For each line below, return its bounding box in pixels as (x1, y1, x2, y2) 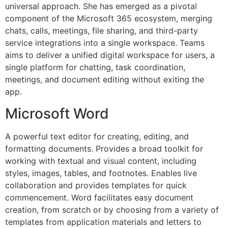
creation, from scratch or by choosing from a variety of (5, 204, 219, 215)
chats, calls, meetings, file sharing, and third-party (5, 25, 198, 36)
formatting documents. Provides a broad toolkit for (5, 143, 203, 154)
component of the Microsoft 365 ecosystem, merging (5, 13, 212, 24)
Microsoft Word (5, 104, 109, 122)
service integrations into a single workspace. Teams (5, 38, 205, 48)
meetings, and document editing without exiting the (5, 74, 204, 85)
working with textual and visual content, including (5, 155, 196, 166)
